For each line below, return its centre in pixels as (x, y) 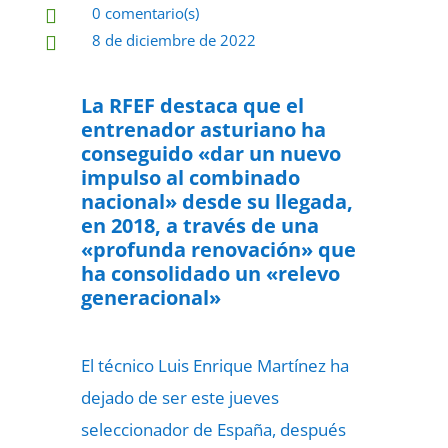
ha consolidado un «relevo (210, 273)
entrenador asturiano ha (203, 129)
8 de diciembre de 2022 (173, 40)
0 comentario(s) (145, 13)
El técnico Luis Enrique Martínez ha (214, 365)
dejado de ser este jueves (179, 397)
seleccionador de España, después (213, 429)
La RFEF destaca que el (192, 105)
